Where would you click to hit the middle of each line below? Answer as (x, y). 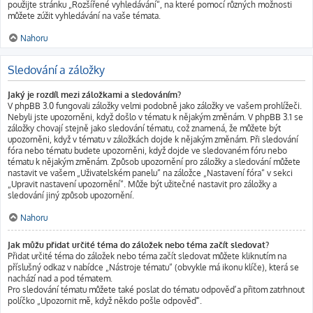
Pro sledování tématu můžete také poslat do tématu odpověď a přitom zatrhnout (156, 290)
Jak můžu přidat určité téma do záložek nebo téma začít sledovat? (138, 245)
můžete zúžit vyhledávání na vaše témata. (84, 16)
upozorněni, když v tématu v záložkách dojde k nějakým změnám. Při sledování (153, 139)
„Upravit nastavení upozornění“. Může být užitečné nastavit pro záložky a (142, 184)
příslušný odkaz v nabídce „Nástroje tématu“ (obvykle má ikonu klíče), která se (153, 267)
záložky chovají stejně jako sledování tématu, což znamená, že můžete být (144, 128)
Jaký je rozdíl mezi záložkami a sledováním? (94, 95)
